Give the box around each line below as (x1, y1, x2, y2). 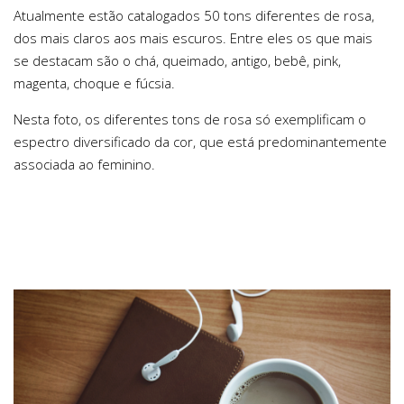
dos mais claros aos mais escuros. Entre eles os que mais (14, 29, 372, 48)
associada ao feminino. (14, 155, 155, 174)
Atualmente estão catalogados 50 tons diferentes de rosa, (14, 6, 374, 25)
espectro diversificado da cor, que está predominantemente (14, 133, 387, 151)
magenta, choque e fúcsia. (14, 74, 175, 93)
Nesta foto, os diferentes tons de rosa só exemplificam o (14, 110, 366, 129)
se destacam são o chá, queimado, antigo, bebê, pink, (14, 51, 341, 70)
